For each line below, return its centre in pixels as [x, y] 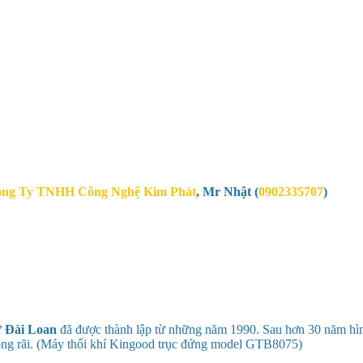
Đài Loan [31, 329]
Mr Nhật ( [231, 191]
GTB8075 [272, 344]
